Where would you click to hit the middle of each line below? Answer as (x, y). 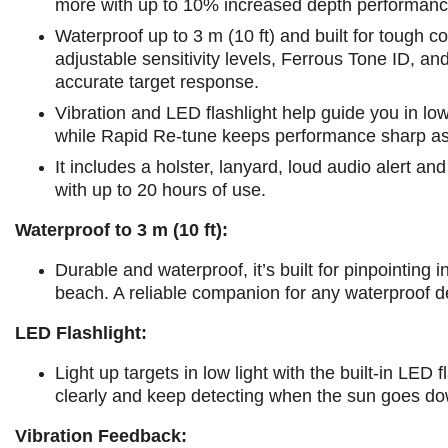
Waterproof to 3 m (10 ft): (121, 229)
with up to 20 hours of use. (160, 189)
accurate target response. (157, 81)
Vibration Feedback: (101, 435)
